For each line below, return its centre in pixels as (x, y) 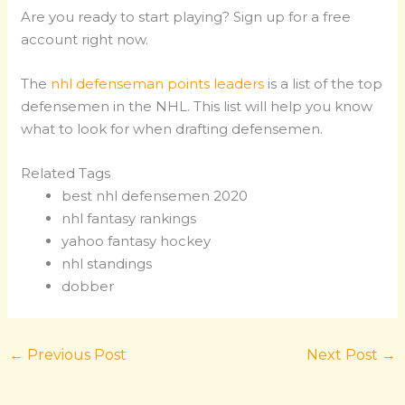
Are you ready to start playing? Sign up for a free (186, 17)
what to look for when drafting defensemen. (172, 129)
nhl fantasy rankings (129, 219)
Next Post (344, 355)
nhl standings (107, 264)
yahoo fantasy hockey (137, 241)
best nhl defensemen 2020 (155, 196)
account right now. (85, 40)
